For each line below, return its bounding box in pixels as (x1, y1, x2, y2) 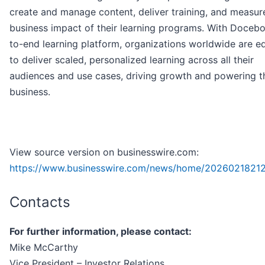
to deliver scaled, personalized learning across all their (9, 54, 254, 66)
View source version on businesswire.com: (9, 146, 199, 159)
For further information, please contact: (9, 225, 192, 238)
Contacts (9, 193, 70, 211)
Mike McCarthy (9, 241, 78, 254)
